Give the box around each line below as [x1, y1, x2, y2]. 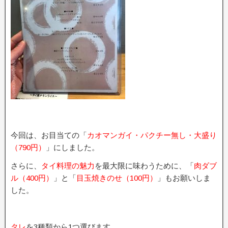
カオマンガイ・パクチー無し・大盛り [87, 131, 217, 139]
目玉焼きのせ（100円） [76, 174, 157, 182]
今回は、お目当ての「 [11, 131, 87, 139]
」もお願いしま [157, 174, 211, 182]
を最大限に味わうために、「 [95, 161, 194, 170]
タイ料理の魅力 [41, 161, 95, 170]
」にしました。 [46, 143, 99, 152]
